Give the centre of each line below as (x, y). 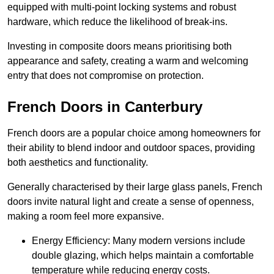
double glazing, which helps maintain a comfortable (143, 256)
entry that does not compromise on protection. (106, 76)
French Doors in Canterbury (105, 107)
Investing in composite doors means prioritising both (120, 46)
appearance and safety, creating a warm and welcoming (128, 61)
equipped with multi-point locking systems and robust (122, 7)
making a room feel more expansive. (86, 217)
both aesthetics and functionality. (78, 163)
